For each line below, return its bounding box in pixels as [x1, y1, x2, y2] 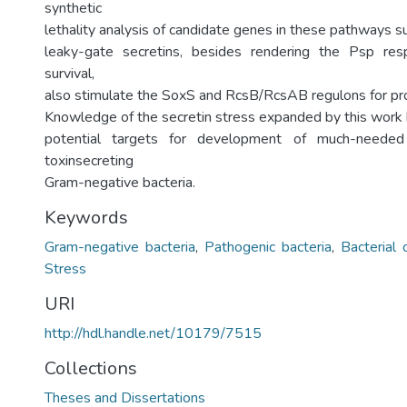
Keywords [45, 205, 128, 230]
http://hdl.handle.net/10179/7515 [45, 323, 262, 343]
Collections [45, 356, 137, 381]
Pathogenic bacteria [204, 237, 332, 257]
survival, [45, 64, 94, 84]
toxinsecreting [45, 151, 134, 171]
